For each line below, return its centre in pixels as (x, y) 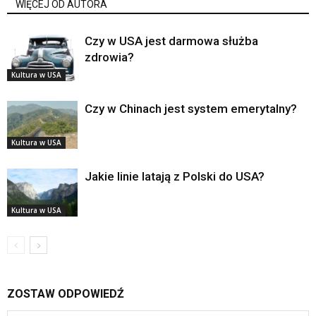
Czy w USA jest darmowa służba (171, 41)
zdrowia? (109, 57)
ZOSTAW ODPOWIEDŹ (66, 293)
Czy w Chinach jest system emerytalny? (191, 108)
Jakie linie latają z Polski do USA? (175, 176)
